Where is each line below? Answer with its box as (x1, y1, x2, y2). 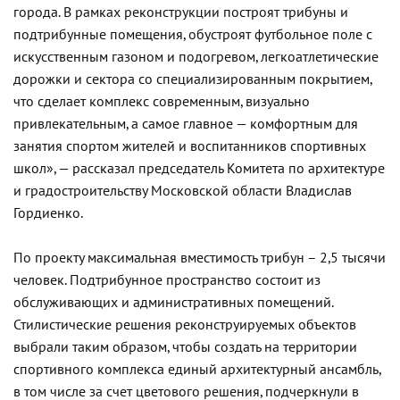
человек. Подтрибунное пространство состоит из (13, 271, 321, 288)
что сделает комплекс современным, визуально (13, 93, 310, 110)
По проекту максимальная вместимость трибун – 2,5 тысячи (13, 249, 386, 266)
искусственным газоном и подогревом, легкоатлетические (13, 48, 379, 65)
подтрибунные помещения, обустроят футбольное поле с (13, 26, 372, 43)
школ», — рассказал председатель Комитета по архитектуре (13, 160, 385, 177)
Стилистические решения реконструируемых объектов (13, 316, 356, 333)
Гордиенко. (13, 204, 83, 221)
